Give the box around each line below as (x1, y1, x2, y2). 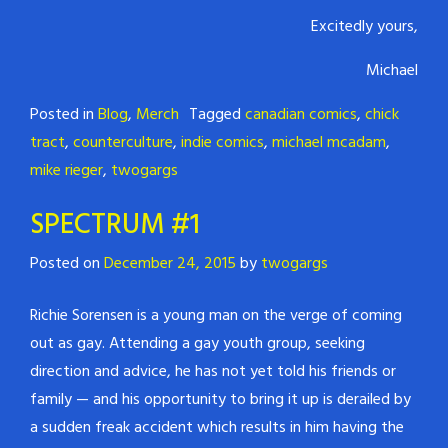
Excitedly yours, (311, 13, 418, 40)
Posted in (30, 101, 98, 128)
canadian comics (245, 101, 357, 128)
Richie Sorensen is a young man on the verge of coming (30, 302, 402, 329)
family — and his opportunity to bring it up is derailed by (30, 386, 411, 413)
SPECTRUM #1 (30, 202, 200, 248)
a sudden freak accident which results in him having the (30, 414, 404, 441)
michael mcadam (272, 129, 386, 156)
